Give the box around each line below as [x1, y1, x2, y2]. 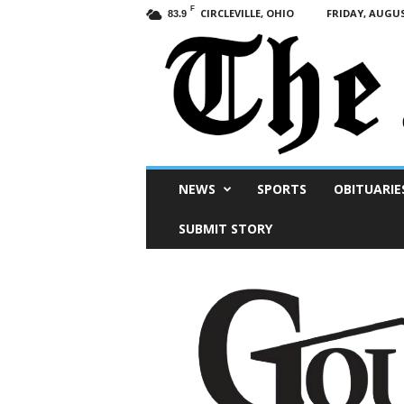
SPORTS [256, 180, 307, 198]
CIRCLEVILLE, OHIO [199, 6, 294, 20]
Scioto [144, 168, 179, 182]
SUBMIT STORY [178, 220, 272, 238]
